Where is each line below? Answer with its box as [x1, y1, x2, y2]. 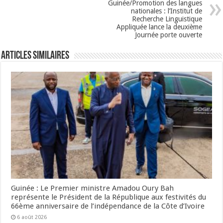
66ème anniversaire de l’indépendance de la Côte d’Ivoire [11, 201, 205, 211]
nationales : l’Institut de [130, 6, 202, 15]
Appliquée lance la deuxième [116, 22, 202, 31]
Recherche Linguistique [131, 14, 202, 23]
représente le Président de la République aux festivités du [11, 192, 207, 202]
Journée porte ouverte [134, 30, 202, 39]
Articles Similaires [1, 50, 70, 62]
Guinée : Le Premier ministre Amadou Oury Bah [11, 183, 174, 193]
